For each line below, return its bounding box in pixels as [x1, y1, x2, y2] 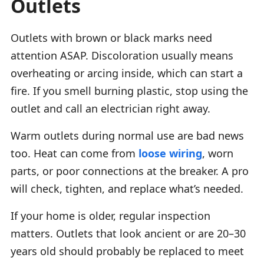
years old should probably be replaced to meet [11, 243, 244, 258]
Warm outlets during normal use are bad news [11, 128, 244, 143]
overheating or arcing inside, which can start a [11, 65, 243, 80]
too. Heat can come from [11, 146, 138, 160]
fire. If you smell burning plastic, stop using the [11, 83, 248, 98]
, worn [202, 146, 233, 160]
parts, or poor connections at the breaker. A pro [11, 163, 249, 178]
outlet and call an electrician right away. [11, 101, 210, 115]
